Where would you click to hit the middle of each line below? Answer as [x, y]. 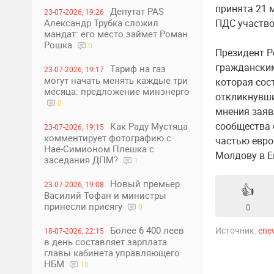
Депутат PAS [137, 11]
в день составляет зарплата [106, 242]
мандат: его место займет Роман [116, 34]
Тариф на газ [138, 68]
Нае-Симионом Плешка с [99, 149]
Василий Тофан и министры [105, 195]
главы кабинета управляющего [112, 253]
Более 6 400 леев [147, 230]
